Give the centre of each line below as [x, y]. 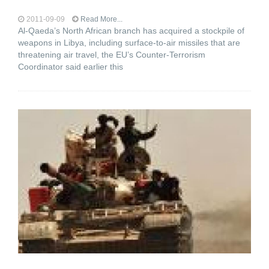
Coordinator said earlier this [71, 67]
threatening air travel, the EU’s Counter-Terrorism [112, 55]
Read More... [101, 19]
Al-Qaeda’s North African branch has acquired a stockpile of [131, 31]
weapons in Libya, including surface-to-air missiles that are [129, 43]
